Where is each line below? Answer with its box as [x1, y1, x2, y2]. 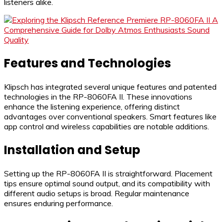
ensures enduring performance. [4, 198, 113, 208]
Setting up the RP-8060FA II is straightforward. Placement [4, 168, 213, 178]
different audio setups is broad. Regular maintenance [4, 188, 189, 198]
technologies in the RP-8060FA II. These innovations [4, 91, 192, 102]
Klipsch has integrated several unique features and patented [4, 81, 217, 92]
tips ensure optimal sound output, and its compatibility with [4, 178, 210, 188]
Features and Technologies [4, 55, 171, 71]
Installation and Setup [4, 141, 140, 158]
